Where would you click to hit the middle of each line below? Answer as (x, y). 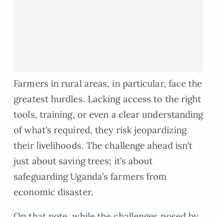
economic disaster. (54, 192)
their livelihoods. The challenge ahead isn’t (103, 145)
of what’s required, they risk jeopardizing (100, 130)
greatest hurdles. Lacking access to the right (108, 99)
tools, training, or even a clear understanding (108, 114)
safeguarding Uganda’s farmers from (90, 176)
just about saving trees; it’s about (83, 161)
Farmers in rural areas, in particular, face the (108, 83)
